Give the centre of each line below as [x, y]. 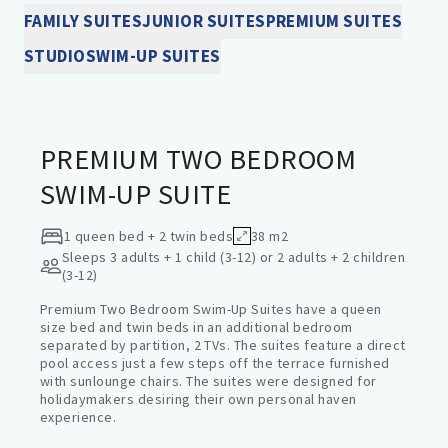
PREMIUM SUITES [334, 21]
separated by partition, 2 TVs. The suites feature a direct [223, 345]
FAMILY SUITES [83, 21]
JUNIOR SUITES [204, 21]
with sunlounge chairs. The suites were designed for [208, 381]
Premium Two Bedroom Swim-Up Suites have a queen [211, 309]
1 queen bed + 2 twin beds [148, 236]
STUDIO [55, 56]
